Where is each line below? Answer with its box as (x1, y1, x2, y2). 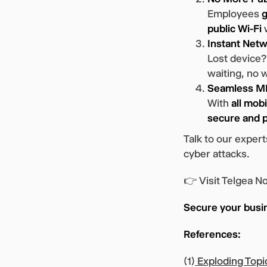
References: (184, 228, 241, 240)
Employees (207, 7, 262, 20)
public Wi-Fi (207, 22, 262, 35)
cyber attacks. (184, 147, 252, 160)
